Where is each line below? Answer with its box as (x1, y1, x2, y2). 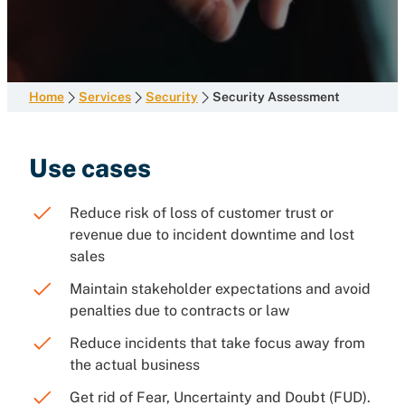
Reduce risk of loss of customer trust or (70, 204, 334, 221)
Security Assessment (212, 89, 340, 104)
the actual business (70, 356, 200, 373)
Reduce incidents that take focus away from (70, 334, 365, 352)
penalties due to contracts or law (70, 302, 289, 319)
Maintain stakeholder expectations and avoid (70, 280, 371, 297)
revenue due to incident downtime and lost (70, 226, 354, 243)
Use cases (29, 153, 151, 183)
